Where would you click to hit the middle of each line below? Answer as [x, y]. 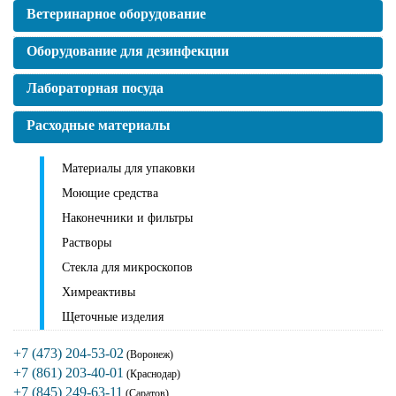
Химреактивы [99, 293]
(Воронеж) [148, 354]
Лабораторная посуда [95, 88]
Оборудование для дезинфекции [128, 51]
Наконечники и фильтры [127, 218]
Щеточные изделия [113, 317]
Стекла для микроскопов [127, 268]
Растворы [87, 243]
